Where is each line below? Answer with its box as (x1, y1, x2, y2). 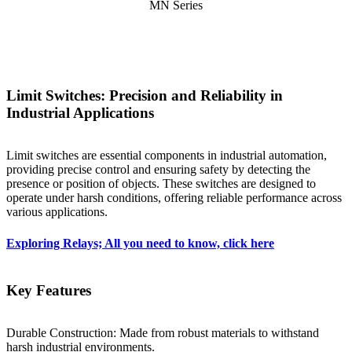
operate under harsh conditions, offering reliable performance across (6, 191, 342, 205)
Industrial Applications (6, 104, 154, 121)
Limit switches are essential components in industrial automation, (6, 148, 327, 163)
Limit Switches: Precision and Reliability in (6, 86, 283, 104)
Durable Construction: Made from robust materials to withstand (6, 326, 319, 340)
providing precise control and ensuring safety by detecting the (6, 163, 310, 177)
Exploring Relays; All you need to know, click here (6, 236, 274, 250)
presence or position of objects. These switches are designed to (6, 177, 316, 191)
